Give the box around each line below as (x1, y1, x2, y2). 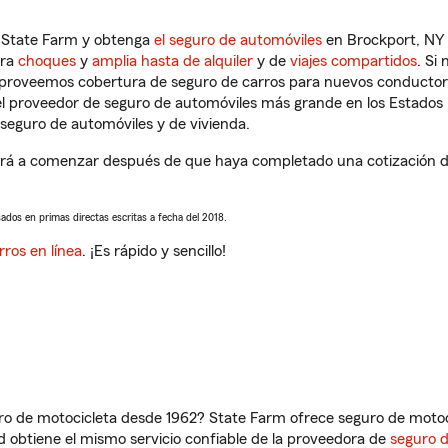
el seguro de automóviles (154, 32, 322, 48)
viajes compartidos (290, 53, 417, 69)
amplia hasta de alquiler (92, 53, 253, 69)
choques (18, 53, 76, 69)
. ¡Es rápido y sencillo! (82, 243, 226, 259)
